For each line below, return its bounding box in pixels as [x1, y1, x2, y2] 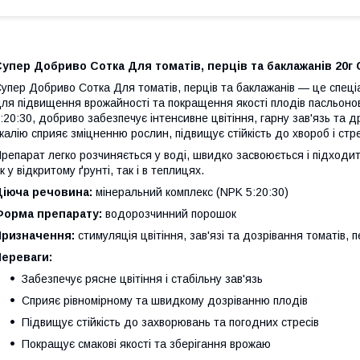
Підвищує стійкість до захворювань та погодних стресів [22, 316, 319, 329]
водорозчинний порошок [102, 207, 236, 221]
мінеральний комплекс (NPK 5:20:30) [92, 186, 288, 199]
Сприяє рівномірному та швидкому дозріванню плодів [22, 294, 308, 308]
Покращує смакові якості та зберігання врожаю [22, 337, 271, 351]
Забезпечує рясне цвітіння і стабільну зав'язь [22, 272, 263, 286]
